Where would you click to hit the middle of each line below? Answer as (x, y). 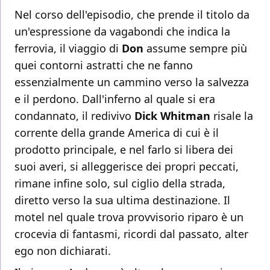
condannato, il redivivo (74, 116)
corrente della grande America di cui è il (117, 133)
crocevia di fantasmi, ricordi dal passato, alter (131, 234)
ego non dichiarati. (63, 251)
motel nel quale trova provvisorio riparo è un (129, 217)
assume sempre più (195, 49)
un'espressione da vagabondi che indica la (122, 32)
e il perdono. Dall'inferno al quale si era (115, 99)
